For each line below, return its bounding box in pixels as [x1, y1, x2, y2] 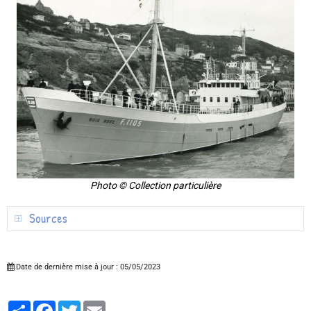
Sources [26, 210, 67, 228]
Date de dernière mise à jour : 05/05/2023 [14, 262, 160, 272]
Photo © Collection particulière [90, 180, 221, 192]
